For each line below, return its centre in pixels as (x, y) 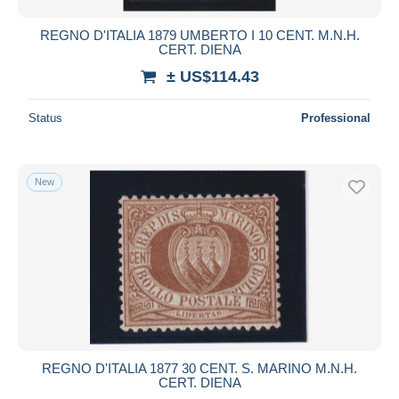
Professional (336, 118)
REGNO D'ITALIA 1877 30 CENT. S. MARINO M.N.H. (199, 368)
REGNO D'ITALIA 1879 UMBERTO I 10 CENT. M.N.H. (199, 35)
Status (45, 118)
